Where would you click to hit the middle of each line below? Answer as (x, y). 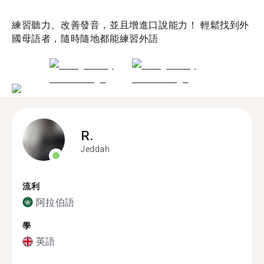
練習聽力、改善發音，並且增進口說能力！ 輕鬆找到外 (131, 25)
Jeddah (95, 149)
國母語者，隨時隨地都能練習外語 (85, 38)
